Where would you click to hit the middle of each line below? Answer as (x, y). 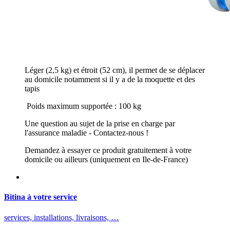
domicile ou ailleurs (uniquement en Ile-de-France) (106, 160)
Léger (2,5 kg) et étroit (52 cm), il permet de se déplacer (115, 70)
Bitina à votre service (41, 197)
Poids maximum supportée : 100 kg (83, 106)
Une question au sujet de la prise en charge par (100, 124)
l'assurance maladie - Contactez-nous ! (87, 133)
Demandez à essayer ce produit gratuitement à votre (108, 150)
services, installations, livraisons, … (62, 217)
